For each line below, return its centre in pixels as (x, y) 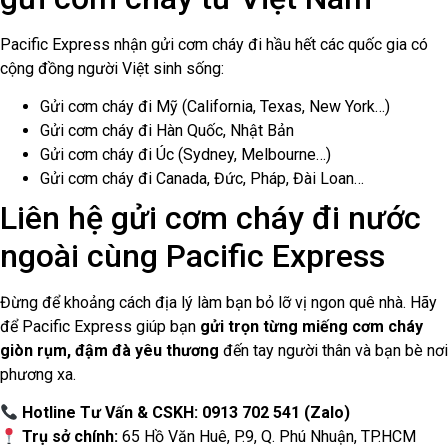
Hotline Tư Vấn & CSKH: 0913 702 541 (161, 413)
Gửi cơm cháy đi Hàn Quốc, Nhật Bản (167, 130)
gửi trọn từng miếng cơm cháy (311, 326)
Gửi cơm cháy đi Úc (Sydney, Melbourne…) (185, 154)
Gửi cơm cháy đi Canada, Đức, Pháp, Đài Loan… (202, 178)
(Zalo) (327, 413)
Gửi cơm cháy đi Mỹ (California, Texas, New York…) (215, 106)
